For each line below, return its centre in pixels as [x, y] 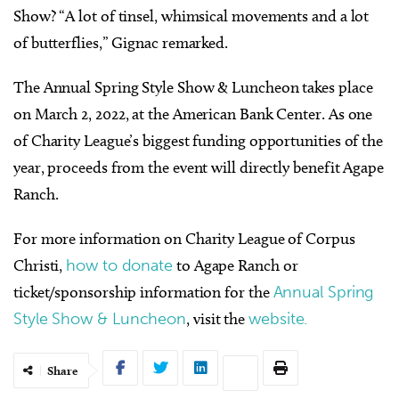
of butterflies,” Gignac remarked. [121, 43]
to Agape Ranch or [236, 266]
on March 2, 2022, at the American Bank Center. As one [193, 114]
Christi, [40, 266]
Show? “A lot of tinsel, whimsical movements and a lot [191, 16]
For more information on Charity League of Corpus [184, 239]
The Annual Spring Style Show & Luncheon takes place [193, 88]
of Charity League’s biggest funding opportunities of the [198, 141]
